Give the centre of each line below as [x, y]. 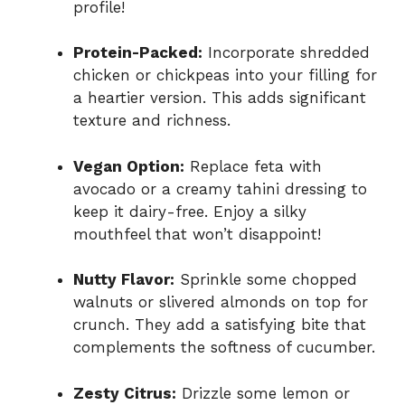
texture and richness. [152, 121]
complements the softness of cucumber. [224, 348]
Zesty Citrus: [125, 393]
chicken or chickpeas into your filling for [225, 75]
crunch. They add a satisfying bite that [220, 325]
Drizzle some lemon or [263, 393]
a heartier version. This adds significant [220, 98]
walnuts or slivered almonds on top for [221, 302]
